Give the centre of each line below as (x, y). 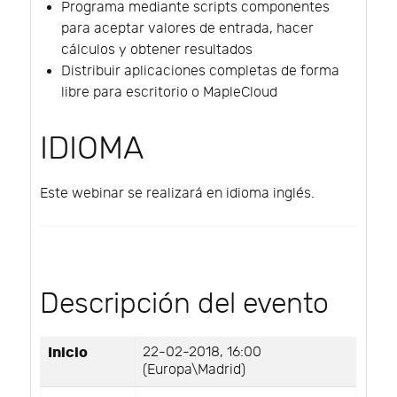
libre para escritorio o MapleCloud (169, 92)
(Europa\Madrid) (194, 370)
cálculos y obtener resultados (157, 50)
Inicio (68, 352)
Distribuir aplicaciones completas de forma (200, 71)
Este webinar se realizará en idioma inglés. (177, 193)
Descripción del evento (184, 304)
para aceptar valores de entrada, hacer (187, 28)
